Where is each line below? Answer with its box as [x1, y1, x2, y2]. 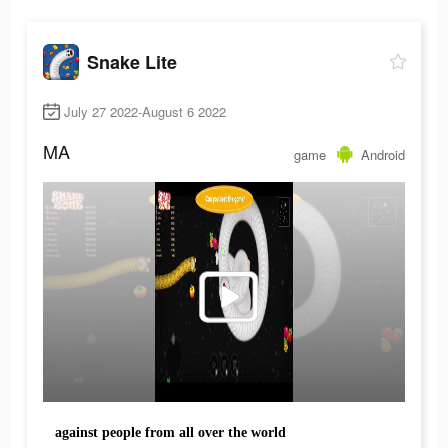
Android [361, 144, 405, 164]
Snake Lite [87, 48, 177, 75]
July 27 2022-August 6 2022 [64, 102, 226, 122]
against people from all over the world [55, 425, 286, 441]
